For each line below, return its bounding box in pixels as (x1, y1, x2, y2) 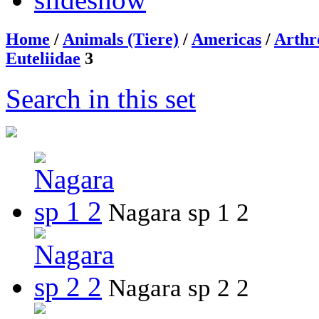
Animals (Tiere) (63, 30, 179, 49)
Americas (192, 30, 261, 49)
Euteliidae (6, 49, 80, 68)
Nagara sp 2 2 (108, 274, 249, 303)
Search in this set (6, 83, 196, 115)
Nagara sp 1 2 (108, 199, 249, 227)
